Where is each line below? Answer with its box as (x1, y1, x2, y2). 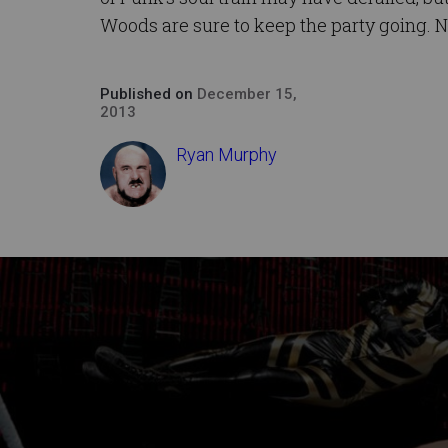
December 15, (197, 85, 297, 104)
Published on (100, 85, 197, 104)
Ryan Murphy (176, 144, 277, 166)
